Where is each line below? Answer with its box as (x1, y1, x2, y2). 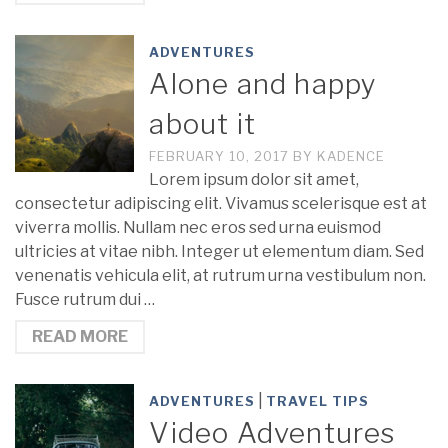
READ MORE (32, 327, 128, 347)
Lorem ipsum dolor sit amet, (149, 170, 360, 190)
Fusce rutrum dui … (15, 290, 155, 310)
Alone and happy (149, 67, 378, 102)
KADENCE (317, 148, 386, 165)
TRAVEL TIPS (266, 393, 370, 410)
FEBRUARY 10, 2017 (149, 148, 294, 165)
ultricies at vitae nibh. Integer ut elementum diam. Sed (15, 242, 424, 262)
